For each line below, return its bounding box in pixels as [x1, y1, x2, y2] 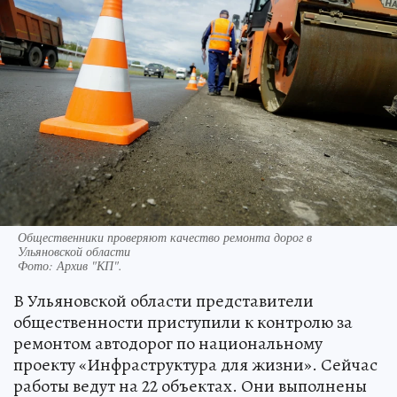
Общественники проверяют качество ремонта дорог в [18, 228, 312, 245]
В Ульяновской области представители [13, 288, 314, 313]
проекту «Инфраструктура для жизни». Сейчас [13, 352, 378, 377]
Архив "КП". [57, 256, 122, 274]
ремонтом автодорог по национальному [13, 331, 323, 355]
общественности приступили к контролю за [13, 309, 353, 334]
